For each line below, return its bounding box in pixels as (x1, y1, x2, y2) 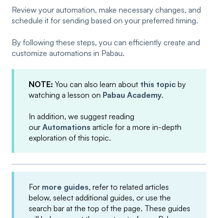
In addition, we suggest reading (29, 111, 134, 122)
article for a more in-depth (91, 122, 182, 132)
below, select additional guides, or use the (29, 192, 171, 202)
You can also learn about (55, 79, 140, 89)
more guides (42, 182, 89, 192)
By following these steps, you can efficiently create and (12, 37, 200, 47)
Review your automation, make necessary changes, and (12, 5, 201, 15)
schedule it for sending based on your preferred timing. (12, 16, 198, 26)
